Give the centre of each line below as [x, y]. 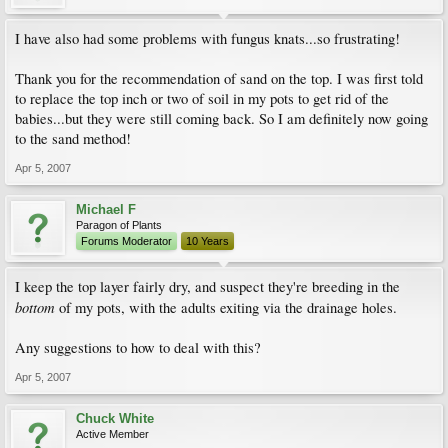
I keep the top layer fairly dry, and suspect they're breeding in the [207, 286]
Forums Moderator [126, 241]
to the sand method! [73, 138]
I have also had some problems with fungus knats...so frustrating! [207, 38]
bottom [35, 307]
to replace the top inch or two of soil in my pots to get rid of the [202, 98]
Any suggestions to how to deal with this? [138, 347]
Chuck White [115, 418]
